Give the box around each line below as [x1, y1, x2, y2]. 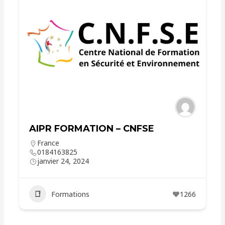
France [37, 138, 60, 148]
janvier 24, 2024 [37, 156, 89, 166]
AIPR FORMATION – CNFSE [29, 123, 155, 134]
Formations [51, 189, 90, 199]
